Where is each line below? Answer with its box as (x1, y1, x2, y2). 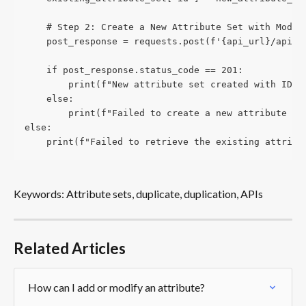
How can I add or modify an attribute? (28, 281, 205, 294)
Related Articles (14, 239, 126, 258)
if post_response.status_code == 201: (25, 65, 243, 76)
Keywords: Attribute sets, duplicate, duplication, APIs (14, 186, 263, 200)
